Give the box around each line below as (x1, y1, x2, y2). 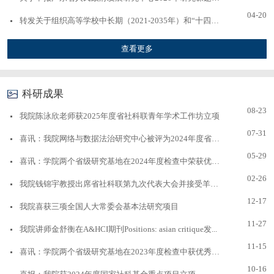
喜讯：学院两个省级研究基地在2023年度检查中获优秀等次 (212, 247, 220, 256)
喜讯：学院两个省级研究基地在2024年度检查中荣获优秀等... (212, 157, 220, 166)
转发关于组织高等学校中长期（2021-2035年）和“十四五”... (211, 16, 220, 25)
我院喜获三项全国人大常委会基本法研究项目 (20, 202, 179, 211)
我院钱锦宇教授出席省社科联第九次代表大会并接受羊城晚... (210, 179, 219, 188)
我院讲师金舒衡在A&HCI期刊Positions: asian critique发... (20, 224, 218, 234)
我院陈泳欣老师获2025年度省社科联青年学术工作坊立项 (20, 111, 220, 120)
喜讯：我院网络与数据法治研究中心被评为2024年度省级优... (212, 134, 220, 143)
